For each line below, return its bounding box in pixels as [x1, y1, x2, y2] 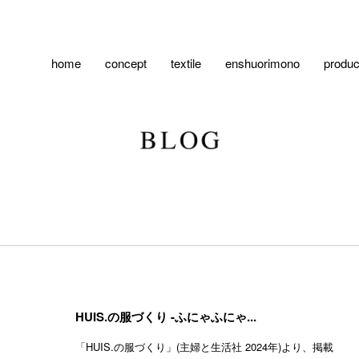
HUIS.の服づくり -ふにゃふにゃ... [75, 307, 256, 325]
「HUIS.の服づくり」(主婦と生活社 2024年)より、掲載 [75, 338, 333, 354]
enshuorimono [225, 54, 300, 71]
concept [105, 54, 147, 71]
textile [171, 54, 201, 71]
